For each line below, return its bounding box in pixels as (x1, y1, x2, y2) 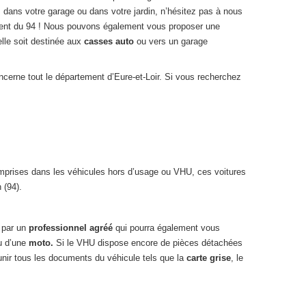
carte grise (186, 253, 231, 263)
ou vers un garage (137, 36, 208, 46)
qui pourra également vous (115, 223, 220, 233)
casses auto (84, 36, 137, 46)
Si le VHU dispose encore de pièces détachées (56, 238, 242, 248)
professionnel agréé (29, 223, 115, 233)
